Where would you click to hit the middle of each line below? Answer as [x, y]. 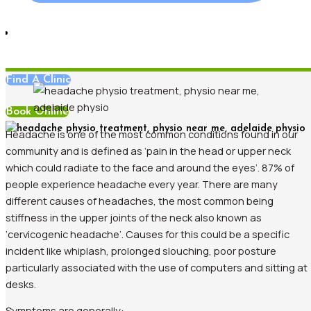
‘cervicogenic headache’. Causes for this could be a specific [148, 234]
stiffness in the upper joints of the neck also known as [134, 217]
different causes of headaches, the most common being [140, 200]
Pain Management [84, 49]
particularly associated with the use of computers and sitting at [157, 267]
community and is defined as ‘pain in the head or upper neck [148, 150]
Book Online [37, 112]
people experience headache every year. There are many [142, 184]
